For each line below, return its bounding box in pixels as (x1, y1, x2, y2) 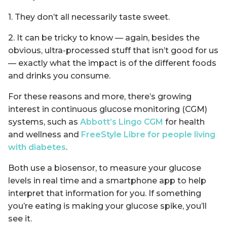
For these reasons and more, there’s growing (8, 91, 192, 101)
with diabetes (8, 142, 66, 152)
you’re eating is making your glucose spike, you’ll (8, 201, 207, 211)
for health (163, 117, 205, 127)
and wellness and (8, 129, 81, 139)
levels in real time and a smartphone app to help (8, 175, 206, 185)
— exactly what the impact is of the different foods (8, 58, 216, 68)
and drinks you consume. (8, 70, 110, 81)
